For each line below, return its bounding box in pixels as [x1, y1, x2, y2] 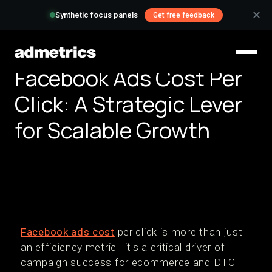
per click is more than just [114, 226, 243, 238]
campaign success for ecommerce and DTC [21, 256, 236, 268]
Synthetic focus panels [55, 10, 138, 20]
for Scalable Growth [15, 115, 210, 145]
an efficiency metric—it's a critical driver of [21, 241, 225, 253]
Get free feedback [152, 11, 214, 19]
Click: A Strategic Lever [15, 89, 242, 119]
